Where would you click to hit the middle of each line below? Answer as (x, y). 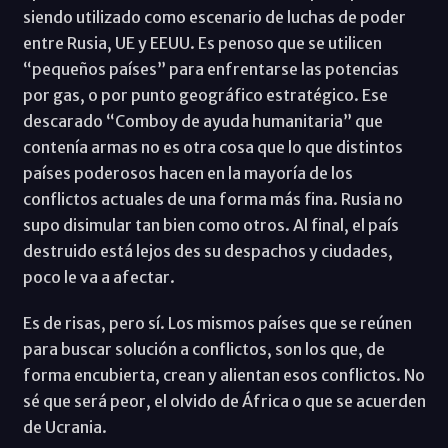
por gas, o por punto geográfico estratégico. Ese (205, 95)
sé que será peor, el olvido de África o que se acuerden (224, 401)
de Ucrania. (64, 427)
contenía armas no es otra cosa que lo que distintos (212, 147)
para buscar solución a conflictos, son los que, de (203, 349)
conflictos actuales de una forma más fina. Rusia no (212, 199)
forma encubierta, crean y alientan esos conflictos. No (223, 375)
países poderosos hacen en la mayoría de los (187, 173)
